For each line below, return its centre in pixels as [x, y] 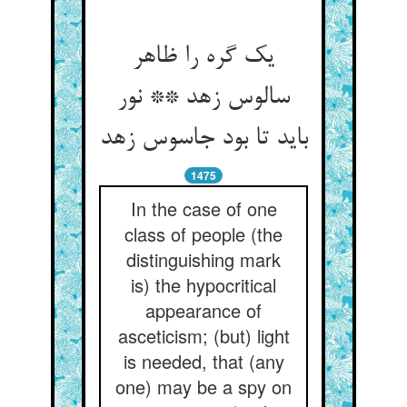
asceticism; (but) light [203, 336]
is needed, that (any [203, 361]
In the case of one [203, 208]
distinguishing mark [203, 259]
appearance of [203, 310]
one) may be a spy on [203, 387]
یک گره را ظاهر [203, 57]
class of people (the [203, 234]
